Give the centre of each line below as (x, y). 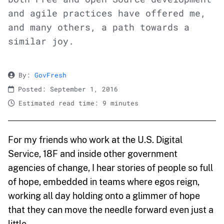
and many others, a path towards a (99, 27)
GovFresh (50, 75)
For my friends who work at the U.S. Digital (95, 139)
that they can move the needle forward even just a (111, 209)
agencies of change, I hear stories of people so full (110, 167)
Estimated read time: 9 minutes (76, 103)
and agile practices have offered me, (107, 13)
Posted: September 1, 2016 (66, 89)
